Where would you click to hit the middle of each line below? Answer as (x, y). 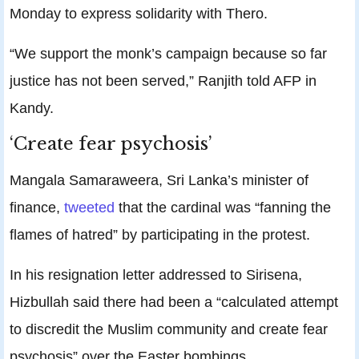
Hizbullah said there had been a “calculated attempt (174, 302)
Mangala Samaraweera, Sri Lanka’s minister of (159, 180)
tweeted (89, 208)
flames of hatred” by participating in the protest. (160, 235)
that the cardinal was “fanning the (223, 208)
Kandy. (32, 108)
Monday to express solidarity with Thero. (139, 14)
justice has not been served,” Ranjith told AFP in (163, 81)
